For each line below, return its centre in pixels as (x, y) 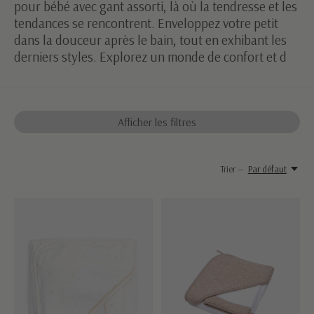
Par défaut (267, 169)
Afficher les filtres (157, 122)
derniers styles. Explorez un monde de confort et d (150, 57)
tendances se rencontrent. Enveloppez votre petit (146, 23)
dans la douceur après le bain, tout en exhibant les (150, 40)
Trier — (232, 169)
